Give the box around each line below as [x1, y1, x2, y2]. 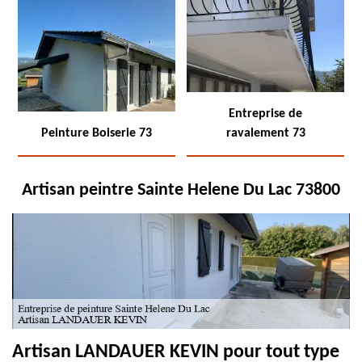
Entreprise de [229, 107, 302, 120]
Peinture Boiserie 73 [41, 127, 152, 140]
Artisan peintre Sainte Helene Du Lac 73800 [22, 181, 340, 200]
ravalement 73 [225, 127, 305, 140]
